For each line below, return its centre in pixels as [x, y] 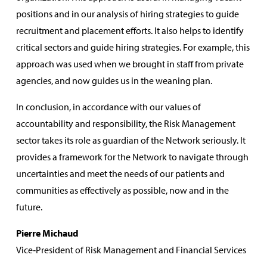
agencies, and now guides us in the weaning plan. [114, 81]
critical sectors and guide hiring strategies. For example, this [133, 47]
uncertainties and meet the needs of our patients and [120, 174]
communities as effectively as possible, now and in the [122, 190]
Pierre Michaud [47, 233]
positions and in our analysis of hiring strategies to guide [127, 14]
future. [29, 207]
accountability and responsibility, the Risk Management [125, 124]
